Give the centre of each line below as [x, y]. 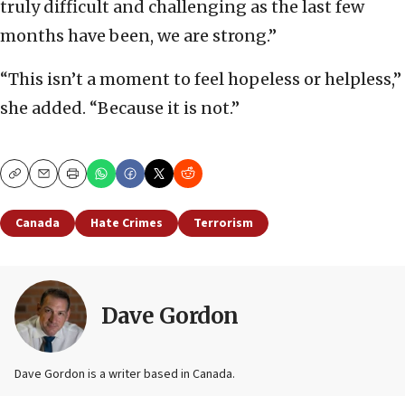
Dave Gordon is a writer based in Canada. [125, 374]
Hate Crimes [127, 223]
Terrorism [223, 223]
